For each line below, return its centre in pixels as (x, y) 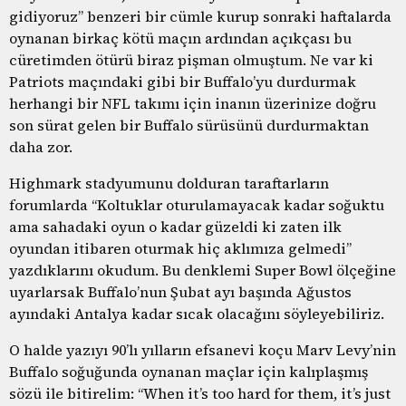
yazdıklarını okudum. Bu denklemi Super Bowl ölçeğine (203, 270)
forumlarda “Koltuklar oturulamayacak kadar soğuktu (197, 204)
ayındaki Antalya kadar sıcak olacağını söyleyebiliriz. (197, 313)
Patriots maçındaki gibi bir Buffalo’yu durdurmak (183, 81)
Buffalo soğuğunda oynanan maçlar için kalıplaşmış (188, 371)
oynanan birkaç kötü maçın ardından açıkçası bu (180, 38)
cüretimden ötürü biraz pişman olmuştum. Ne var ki (191, 59)
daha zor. (41, 146)
